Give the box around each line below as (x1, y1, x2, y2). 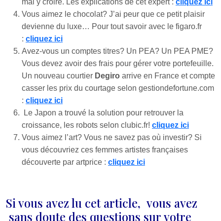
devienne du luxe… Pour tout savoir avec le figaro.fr (22, 22, 202, 31)
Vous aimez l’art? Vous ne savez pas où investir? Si (22, 133, 202, 142)
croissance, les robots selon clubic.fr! (22, 121, 152, 129)
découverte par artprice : (22, 158, 108, 166)
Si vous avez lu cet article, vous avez (6, 195, 197, 211)
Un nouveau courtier (22, 72, 95, 80)
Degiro (95, 72, 122, 80)
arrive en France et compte (122, 72, 215, 80)
